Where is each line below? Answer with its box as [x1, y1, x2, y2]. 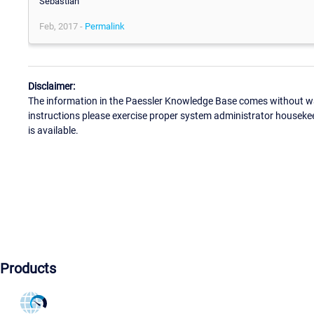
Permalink [85, 20, 125, 32]
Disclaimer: [28, 81, 75, 93]
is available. [28, 125, 78, 137]
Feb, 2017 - [39, 20, 85, 32]
